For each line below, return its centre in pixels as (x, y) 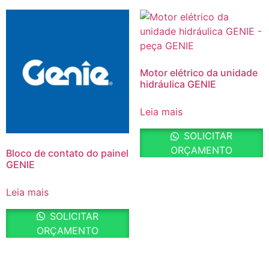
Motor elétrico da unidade (198, 73)
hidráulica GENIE (178, 84)
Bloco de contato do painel (67, 153)
